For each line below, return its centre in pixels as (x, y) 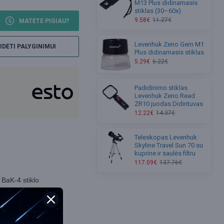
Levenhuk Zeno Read (165, 95)
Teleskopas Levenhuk (166, 137)
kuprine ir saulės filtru (165, 153)
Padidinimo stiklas (161, 87)
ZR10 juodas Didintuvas (169, 103)
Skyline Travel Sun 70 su (169, 145)
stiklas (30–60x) (158, 11)
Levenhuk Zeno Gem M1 (169, 44)
